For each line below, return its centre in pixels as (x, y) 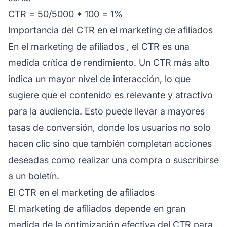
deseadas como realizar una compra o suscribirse (113, 160)
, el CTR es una (157, 46)
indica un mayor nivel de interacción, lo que (99, 79)
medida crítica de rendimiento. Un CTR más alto (109, 62)
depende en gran (148, 208)
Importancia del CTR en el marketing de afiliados (110, 30)
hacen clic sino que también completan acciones (110, 143)
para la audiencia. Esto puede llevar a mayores (106, 111)
